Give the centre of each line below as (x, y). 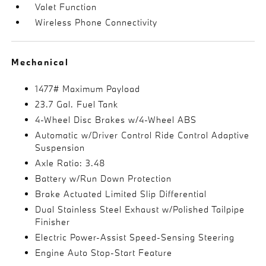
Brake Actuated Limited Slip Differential (121, 194)
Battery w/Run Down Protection (104, 178)
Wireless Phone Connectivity (96, 22)
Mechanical (40, 62)
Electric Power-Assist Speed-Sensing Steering (135, 237)
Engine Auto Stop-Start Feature (104, 252)
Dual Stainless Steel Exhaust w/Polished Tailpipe (140, 209)
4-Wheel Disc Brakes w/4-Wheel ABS (116, 119)
